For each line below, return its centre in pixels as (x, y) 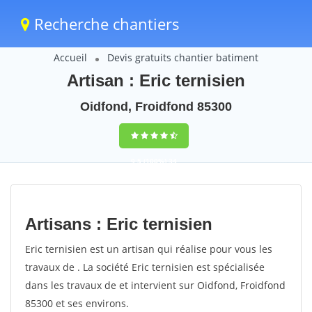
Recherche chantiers (105, 24)
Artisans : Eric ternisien (119, 224)
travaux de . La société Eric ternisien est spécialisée (145, 267)
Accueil (70, 57)
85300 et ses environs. (77, 303)
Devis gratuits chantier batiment (183, 57)
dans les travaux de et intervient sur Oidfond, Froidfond (155, 285)
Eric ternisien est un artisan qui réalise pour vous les (149, 249)
